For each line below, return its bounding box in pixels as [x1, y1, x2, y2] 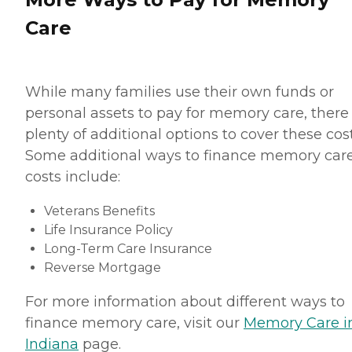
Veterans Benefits [44, 203, 155, 219]
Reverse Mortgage [44, 260, 161, 276]
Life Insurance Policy [44, 222, 173, 238]
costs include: [25, 168, 120, 186]
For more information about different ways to [25, 293, 345, 311]
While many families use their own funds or [25, 83, 334, 101]
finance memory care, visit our [25, 314, 244, 332]
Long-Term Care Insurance [44, 241, 212, 257]
